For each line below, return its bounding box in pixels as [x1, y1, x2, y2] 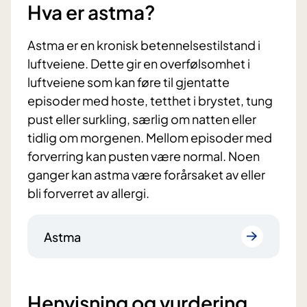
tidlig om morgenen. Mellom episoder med [27, 130, 272, 146]
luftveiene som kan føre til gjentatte [27, 74, 230, 90]
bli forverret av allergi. [27, 185, 149, 201]
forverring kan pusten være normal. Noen [27, 148, 260, 164]
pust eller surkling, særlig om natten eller [27, 111, 256, 127]
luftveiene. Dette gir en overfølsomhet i [27, 56, 250, 72]
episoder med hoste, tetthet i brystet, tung [27, 93, 273, 109]
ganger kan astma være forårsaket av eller [27, 167, 265, 183]
